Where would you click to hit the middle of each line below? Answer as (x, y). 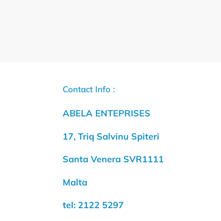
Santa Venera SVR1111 (113, 159)
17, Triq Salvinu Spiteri (111, 136)
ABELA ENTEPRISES (107, 113)
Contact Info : (89, 89)
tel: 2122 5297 (93, 205)
